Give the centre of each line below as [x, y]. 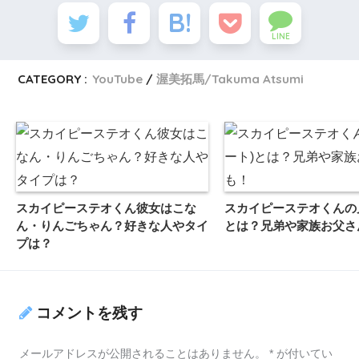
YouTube [118, 79]
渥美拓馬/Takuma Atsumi [230, 79]
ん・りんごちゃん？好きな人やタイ [112, 225]
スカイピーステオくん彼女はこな [106, 208]
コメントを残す [89, 313]
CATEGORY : [53, 79]
